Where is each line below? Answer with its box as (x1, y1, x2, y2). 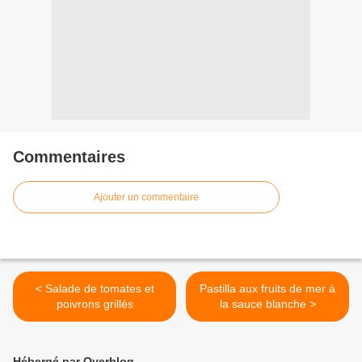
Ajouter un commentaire (94, 192, 199, 204)
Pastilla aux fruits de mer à (200, 282, 335, 296)
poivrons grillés (56, 297, 133, 311)
